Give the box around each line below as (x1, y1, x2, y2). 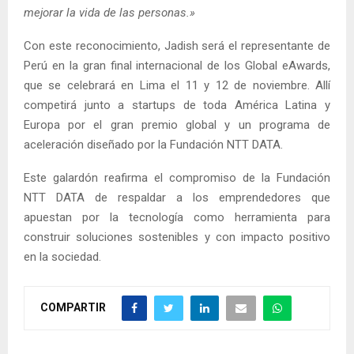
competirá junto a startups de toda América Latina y (24, 97, 330, 112)
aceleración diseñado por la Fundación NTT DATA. (24, 137, 283, 152)
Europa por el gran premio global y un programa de (24, 117, 330, 132)
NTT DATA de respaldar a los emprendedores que (24, 190, 330, 205)
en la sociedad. (24, 249, 101, 264)
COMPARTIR (40, 300, 106, 314)
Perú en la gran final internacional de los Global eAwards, (24, 58, 330, 73)
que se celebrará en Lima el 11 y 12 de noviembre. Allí (24, 77, 330, 92)
